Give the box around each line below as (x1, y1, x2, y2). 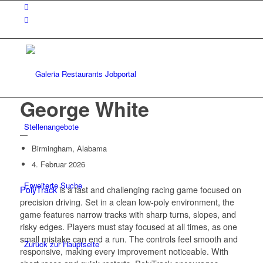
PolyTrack (19, 184, 57, 195)
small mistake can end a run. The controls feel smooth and (19, 233, 238, 245)
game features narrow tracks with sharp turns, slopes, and (19, 208, 236, 220)
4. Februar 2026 (31, 159, 85, 170)
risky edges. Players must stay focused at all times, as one (19, 221, 237, 232)
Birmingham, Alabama (31, 143, 107, 154)
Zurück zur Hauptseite (23, 238, 99, 249)
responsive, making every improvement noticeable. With (19, 245, 228, 257)
